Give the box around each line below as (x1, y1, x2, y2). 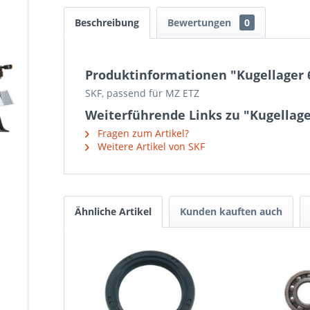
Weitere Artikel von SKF (95, 140, 205, 153)
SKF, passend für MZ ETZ (85, 86, 199, 100)
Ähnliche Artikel (75, 205, 152, 218)
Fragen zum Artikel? (95, 127, 189, 140)
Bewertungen (167, 16, 234, 29)
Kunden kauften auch (180, 205, 282, 218)
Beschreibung (75, 16, 139, 29)
